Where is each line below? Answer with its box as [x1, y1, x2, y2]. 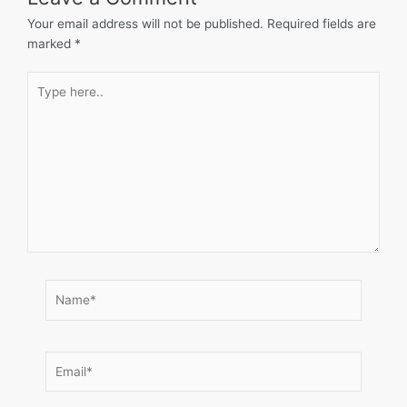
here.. [26, 94, 60, 109]
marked [27, 35, 74, 51]
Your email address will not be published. [27, 15, 263, 31]
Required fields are [267, 15, 376, 31]
